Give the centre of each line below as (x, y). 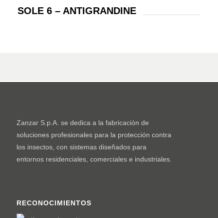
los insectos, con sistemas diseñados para (81, 147)
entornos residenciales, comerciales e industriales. (94, 159)
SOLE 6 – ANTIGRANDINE (77, 10)
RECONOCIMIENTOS (54, 203)
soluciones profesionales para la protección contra (94, 135)
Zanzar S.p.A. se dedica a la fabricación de (82, 123)
